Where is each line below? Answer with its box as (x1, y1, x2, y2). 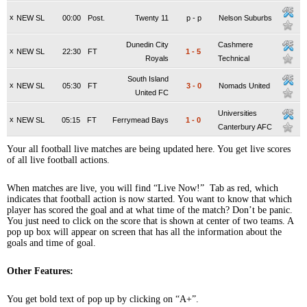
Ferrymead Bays (112, 116, 169, 124)
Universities (218, 109, 257, 117)
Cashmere (218, 40, 253, 49)
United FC (135, 88, 169, 97)
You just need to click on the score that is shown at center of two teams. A (7, 216, 293, 226)
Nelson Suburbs (219, 14, 272, 22)
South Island (127, 75, 169, 83)
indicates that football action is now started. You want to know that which (7, 194, 292, 204)
